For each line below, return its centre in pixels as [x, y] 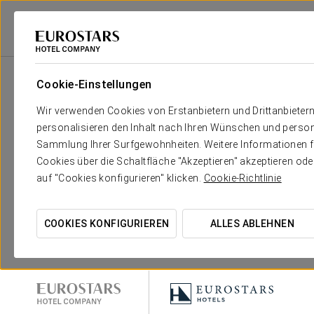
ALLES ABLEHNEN [252, 224]
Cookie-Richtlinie [243, 178]
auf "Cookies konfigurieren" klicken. [120, 178]
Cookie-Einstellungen [94, 84]
